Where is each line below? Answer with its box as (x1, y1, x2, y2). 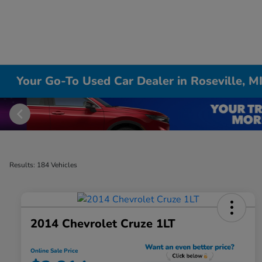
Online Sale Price (30, 247, 78, 256)
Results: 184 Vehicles (9, 160, 77, 170)
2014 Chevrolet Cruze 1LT (30, 216, 175, 232)
